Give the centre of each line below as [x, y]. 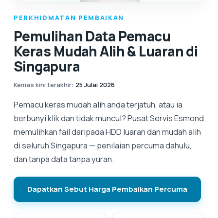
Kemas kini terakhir [43, 85]
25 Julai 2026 [95, 85]
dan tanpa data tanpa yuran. [64, 159]
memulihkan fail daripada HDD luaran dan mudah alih [107, 132]
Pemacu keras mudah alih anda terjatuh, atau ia [98, 104]
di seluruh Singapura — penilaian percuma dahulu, [103, 145]
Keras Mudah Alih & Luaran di [106, 51]
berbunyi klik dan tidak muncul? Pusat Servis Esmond [109, 118]
